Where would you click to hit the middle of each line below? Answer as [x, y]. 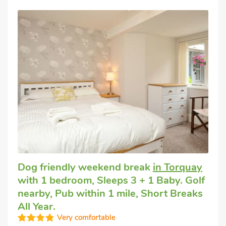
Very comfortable [86, 217]
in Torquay [178, 167]
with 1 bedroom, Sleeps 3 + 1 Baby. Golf [111, 180]
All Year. [37, 206]
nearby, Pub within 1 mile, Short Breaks [110, 193]
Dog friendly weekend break [85, 167]
